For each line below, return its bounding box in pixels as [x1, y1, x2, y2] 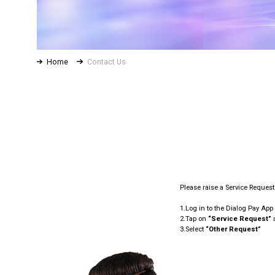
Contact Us [87, 56, 126, 66]
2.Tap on [180, 215, 209, 223]
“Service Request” [208, 215, 272, 223]
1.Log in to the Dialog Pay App [180, 204, 274, 213]
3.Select [180, 225, 206, 234]
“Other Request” [206, 225, 261, 234]
